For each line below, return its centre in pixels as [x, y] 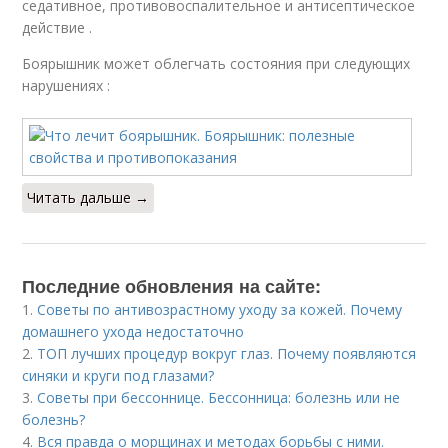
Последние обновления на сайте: [172, 286]
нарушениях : [66, 85]
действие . [57, 27]
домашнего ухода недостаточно [133, 331]
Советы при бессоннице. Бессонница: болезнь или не [219, 397]
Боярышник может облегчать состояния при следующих [216, 63]
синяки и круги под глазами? [118, 375]
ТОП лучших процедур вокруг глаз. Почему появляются [227, 353]
